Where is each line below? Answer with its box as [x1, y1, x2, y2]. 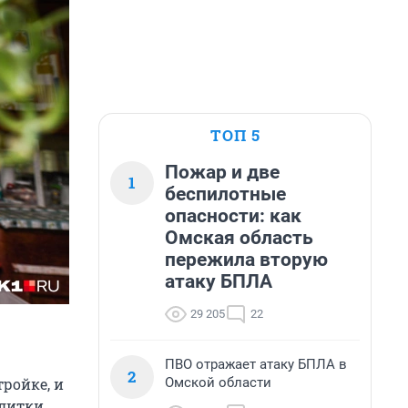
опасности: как [165, 205, 301, 227]
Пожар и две [165, 161, 280, 183]
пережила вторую [165, 249, 328, 270]
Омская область [165, 227, 313, 249]
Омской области [165, 374, 271, 391]
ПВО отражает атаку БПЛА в [165, 356, 347, 372]
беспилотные [165, 183, 286, 205]
